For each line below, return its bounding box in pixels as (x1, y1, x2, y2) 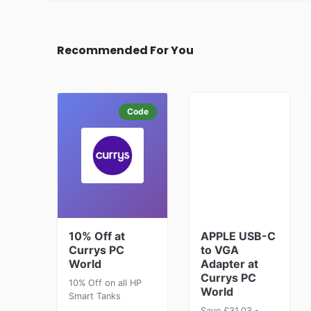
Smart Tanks (69, 291, 121, 301)
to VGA (201, 243, 239, 257)
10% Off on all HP (69, 278, 142, 288)
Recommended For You (57, 42, 194, 58)
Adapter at (201, 257, 258, 271)
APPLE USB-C (201, 229, 276, 243)
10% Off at (69, 229, 125, 243)
